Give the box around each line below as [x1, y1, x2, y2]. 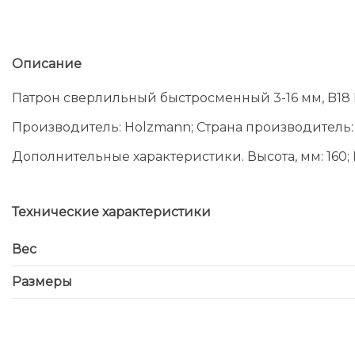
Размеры [12, 273, 72, 289]
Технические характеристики [12, 204, 211, 219]
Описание [12, 55, 82, 71]
